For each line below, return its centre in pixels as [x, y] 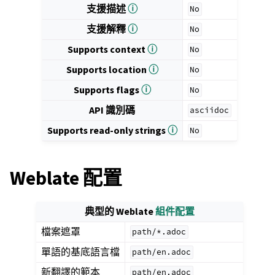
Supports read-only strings [107, 130]
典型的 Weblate [120, 211]
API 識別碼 [112, 110]
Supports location [107, 69]
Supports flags [107, 90]
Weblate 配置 [66, 178]
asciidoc [210, 110]
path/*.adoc [159, 232]
